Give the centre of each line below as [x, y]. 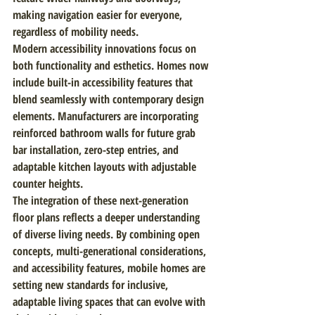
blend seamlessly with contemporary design [110, 99]
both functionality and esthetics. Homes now [112, 65]
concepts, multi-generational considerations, [111, 251]
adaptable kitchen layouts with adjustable [106, 167]
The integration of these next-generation [102, 200]
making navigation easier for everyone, [99, 15]
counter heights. [48, 184]
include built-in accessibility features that [104, 82]
